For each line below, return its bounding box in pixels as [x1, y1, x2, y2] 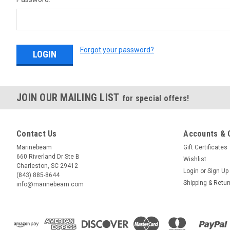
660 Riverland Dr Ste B [16, 152, 80, 160]
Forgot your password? [80, 46, 154, 54]
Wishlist [183, 155, 207, 163]
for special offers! [122, 93, 189, 103]
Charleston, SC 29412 [16, 162, 78, 169]
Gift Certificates [183, 143, 228, 151]
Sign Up [207, 167, 229, 175]
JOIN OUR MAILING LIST [16, 91, 122, 104]
